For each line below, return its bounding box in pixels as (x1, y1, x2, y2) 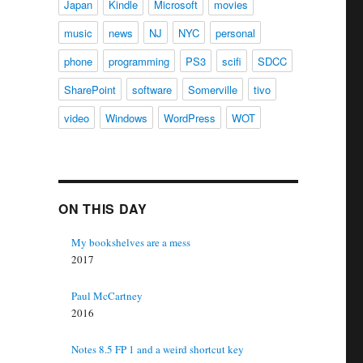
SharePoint (63, 82, 116, 97)
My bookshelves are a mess (71, 235, 191, 250)
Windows (105, 110, 147, 126)
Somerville (187, 82, 237, 97)
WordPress (163, 110, 216, 126)
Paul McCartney (71, 288, 143, 303)
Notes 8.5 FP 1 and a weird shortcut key (71, 342, 245, 357)
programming (108, 53, 169, 69)
